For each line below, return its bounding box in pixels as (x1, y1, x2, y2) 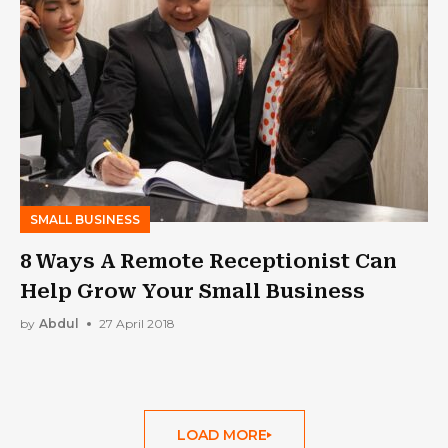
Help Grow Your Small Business (20, 278, 365, 303)
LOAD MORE (176, 425, 267, 444)
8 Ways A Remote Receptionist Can (20, 248, 397, 273)
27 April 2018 (99, 316, 175, 331)
